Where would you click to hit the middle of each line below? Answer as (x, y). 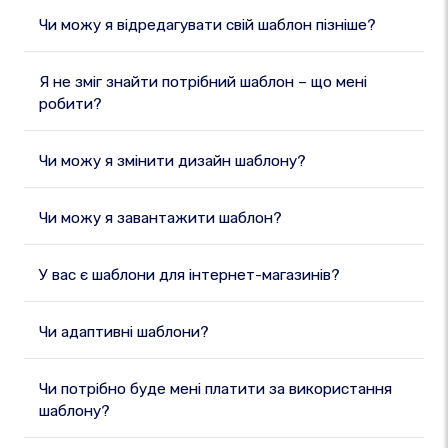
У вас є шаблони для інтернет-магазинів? (189, 275)
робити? (70, 104)
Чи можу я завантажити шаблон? (160, 218)
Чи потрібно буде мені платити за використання (215, 389)
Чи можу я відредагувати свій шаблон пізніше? (207, 25)
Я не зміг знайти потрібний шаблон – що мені (203, 82)
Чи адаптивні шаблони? (124, 332)
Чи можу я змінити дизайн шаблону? (172, 161)
